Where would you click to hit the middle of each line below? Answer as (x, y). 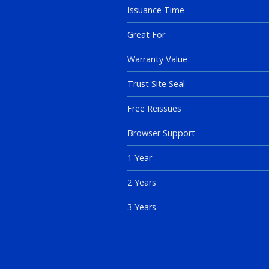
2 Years (142, 182)
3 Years (142, 207)
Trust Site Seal (156, 84)
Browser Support (161, 133)
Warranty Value (157, 59)
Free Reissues (154, 108)
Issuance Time (156, 10)
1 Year (140, 158)
